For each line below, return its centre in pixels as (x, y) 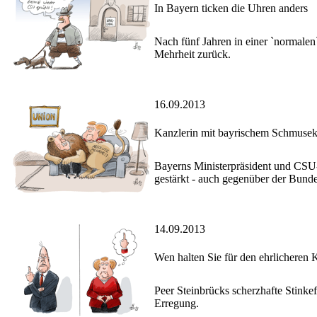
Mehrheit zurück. (192, 54)
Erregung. (177, 304)
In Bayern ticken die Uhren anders (231, 8)
